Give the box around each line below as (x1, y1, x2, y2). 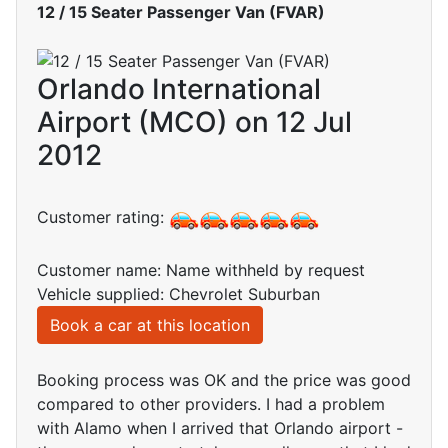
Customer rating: (37, 207, 169, 228)
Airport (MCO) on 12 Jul (37, 105, 352, 140)
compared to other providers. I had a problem (37, 394, 385, 415)
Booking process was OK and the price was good (37, 370, 411, 391)
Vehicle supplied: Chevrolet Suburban (37, 284, 320, 305)
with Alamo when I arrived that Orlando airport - (37, 418, 403, 439)
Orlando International (37, 72, 321, 107)
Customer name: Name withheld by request (37, 260, 365, 281)
